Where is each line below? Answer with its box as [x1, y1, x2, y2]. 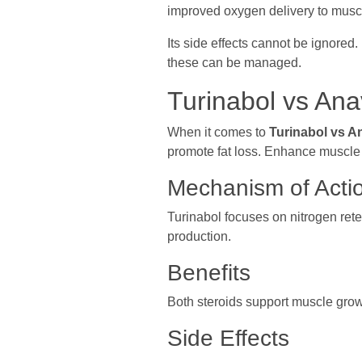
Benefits [167, 260, 250, 285]
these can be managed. [167, 56, 301, 69]
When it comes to [167, 125, 266, 139]
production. [167, 229, 231, 243]
